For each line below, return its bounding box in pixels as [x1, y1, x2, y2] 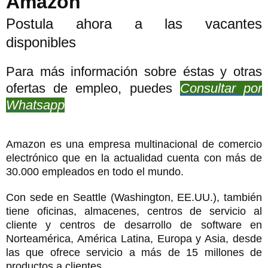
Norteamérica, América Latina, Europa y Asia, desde [6, 232, 262, 245]
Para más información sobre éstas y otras [6, 63, 262, 79]
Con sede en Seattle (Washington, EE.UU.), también [6, 191, 262, 203]
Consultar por [179, 80, 263, 96]
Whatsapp [6, 97, 65, 112]
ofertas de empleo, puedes [6, 80, 180, 96]
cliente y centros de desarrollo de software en [6, 218, 262, 231]
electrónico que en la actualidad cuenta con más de [6, 151, 262, 164]
